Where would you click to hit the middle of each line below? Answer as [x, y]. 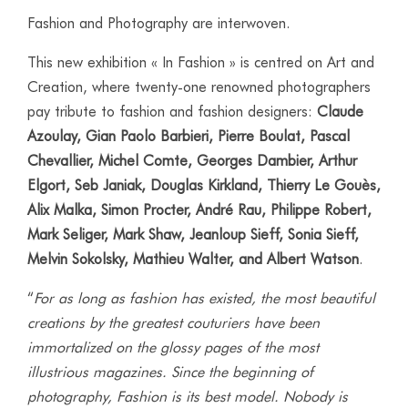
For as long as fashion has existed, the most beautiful [204, 299]
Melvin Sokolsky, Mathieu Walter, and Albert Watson [193, 260]
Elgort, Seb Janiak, [89, 186]
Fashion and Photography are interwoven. [158, 24]
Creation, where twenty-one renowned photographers [199, 87]
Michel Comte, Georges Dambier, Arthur [228, 161]
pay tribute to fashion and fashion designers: [172, 112]
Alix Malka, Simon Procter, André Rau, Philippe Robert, [199, 210]
